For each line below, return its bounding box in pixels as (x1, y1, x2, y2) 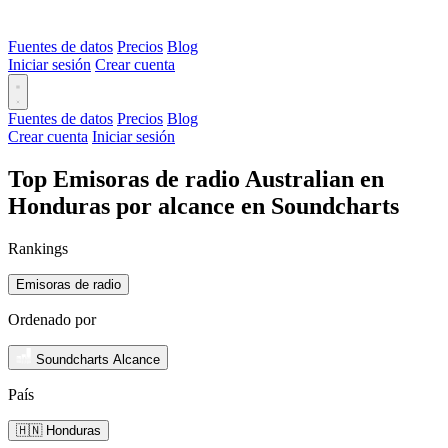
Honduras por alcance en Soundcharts (8, 192, 399, 219)
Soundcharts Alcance (36, 351, 160, 367)
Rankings (8, 239, 68, 257)
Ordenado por (8, 310, 96, 328)
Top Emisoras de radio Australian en (8, 165, 384, 192)
